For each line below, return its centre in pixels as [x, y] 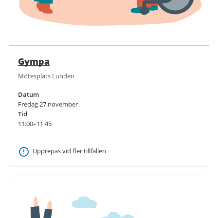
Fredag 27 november [48, 104]
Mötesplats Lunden [46, 76]
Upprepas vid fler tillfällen [69, 151]
